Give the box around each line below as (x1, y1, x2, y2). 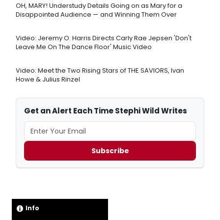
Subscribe (91, 145, 129, 156)
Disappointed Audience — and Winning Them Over (16, 10, 177, 20)
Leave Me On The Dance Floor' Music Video (16, 42, 152, 52)
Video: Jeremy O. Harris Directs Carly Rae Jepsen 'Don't (16, 33, 192, 43)
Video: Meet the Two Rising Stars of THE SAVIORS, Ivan (16, 66, 184, 76)
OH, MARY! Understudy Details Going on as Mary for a (16, 1, 182, 11)
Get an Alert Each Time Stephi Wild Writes (24, 106, 187, 116)
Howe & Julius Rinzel (16, 75, 80, 84)
